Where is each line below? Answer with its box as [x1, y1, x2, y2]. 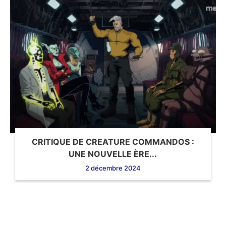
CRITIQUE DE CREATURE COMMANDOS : [31, 136, 194, 147]
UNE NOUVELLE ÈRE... [69, 148, 157, 159]
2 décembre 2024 [85, 163, 141, 172]
